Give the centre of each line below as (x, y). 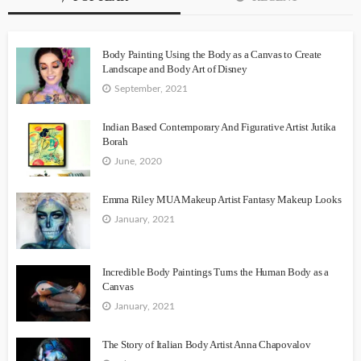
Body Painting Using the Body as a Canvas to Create (212, 54)
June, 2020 (138, 161)
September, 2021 (151, 88)
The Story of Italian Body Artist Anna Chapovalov (207, 344)
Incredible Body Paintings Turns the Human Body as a (216, 272)
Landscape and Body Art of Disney (175, 68)
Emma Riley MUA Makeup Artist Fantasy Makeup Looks (222, 199)
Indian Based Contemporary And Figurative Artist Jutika (219, 127)
